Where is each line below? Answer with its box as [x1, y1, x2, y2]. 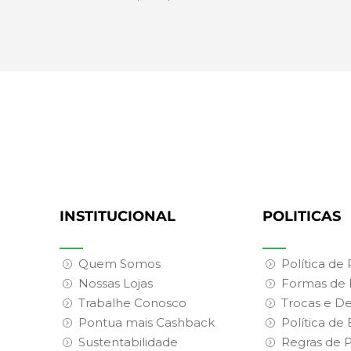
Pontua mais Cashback [78, 315, 215, 331]
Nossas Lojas [78, 276, 153, 291]
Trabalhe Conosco [78, 295, 186, 311]
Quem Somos [78, 256, 161, 272]
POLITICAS [262, 208, 342, 226]
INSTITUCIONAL [60, 208, 175, 226]
